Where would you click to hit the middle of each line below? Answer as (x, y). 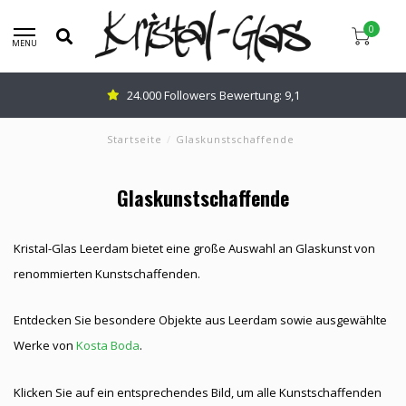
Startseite (135, 139)
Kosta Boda (108, 346)
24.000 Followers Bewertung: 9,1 (213, 95)
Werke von (45, 346)
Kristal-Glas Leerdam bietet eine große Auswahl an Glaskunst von (194, 248)
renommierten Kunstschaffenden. (107, 274)
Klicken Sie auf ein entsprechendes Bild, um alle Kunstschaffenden (198, 392)
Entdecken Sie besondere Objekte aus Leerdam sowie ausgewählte (200, 320)
